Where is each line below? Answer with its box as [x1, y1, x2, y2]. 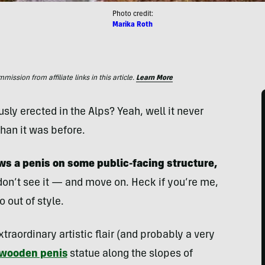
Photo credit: [112, 11, 153, 18]
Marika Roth [112, 21, 153, 28]
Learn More [136, 75, 173, 82]
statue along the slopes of [67, 249, 193, 260]
